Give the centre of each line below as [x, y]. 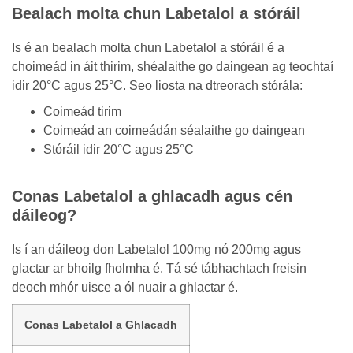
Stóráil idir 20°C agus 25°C [119, 149]
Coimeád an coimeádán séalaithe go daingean [174, 130]
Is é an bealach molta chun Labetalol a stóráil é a [148, 48]
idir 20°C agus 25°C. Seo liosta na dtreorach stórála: [157, 85]
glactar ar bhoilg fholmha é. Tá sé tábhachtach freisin [159, 268]
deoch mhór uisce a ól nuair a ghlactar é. [125, 287]
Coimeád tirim [82, 111]
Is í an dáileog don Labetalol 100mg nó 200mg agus [156, 249]
